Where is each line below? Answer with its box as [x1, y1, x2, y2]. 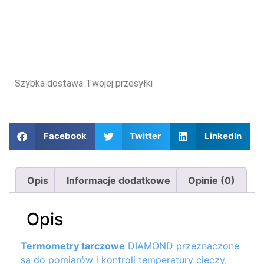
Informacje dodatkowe [66, 174, 170, 186]
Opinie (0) [187, 174, 235, 186]
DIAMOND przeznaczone [125, 240, 239, 252]
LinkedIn [204, 130, 242, 142]
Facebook [43, 130, 87, 142]
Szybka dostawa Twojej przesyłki [15, 78, 153, 90]
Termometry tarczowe [21, 240, 125, 252]
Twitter [130, 130, 161, 142]
